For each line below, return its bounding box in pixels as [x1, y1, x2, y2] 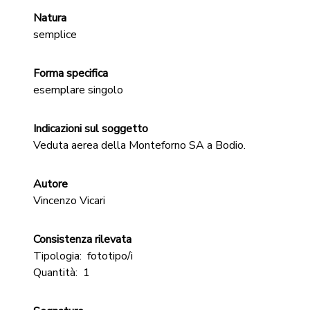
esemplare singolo [33, 82, 123, 98]
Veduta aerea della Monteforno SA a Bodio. [33, 138, 246, 153]
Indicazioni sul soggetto [33, 121, 148, 136]
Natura [33, 10, 66, 26]
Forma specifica [33, 66, 108, 81]
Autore [33, 176, 68, 192]
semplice [33, 27, 77, 42]
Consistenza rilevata [33, 232, 131, 247]
